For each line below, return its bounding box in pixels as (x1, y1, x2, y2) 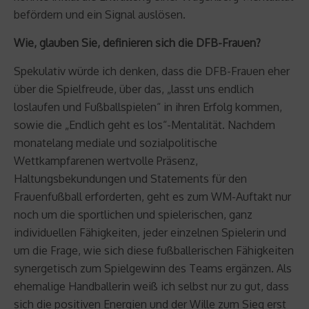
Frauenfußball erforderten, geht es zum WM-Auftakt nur (14, 189, 291, 203)
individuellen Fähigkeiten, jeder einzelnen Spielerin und (14, 225, 286, 239)
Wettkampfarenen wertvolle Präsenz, (14, 153, 198, 168)
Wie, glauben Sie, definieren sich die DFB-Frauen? (14, 35, 261, 50)
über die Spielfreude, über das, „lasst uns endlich (14, 81, 254, 96)
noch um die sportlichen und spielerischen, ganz (14, 207, 252, 221)
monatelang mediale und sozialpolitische (14, 135, 217, 150)
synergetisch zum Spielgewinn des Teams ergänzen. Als (14, 261, 292, 275)
